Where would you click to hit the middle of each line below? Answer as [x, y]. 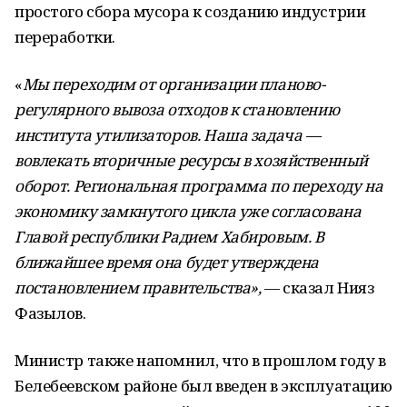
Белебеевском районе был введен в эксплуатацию [203, 386]
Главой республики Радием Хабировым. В [169, 237]
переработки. [65, 37]
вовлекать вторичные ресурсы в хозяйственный [191, 160]
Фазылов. [50, 313]
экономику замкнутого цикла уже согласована [188, 211]
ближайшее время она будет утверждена [167, 262]
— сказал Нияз [319, 288]
